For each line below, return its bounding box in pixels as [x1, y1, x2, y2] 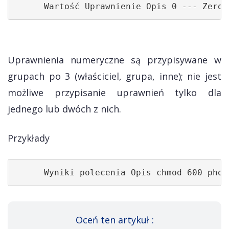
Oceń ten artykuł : [75, 214, 154, 226]
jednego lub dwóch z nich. [8, 103, 121, 115]
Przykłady [8, 132, 50, 144]
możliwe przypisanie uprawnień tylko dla [8, 86, 221, 99]
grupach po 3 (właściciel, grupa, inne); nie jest [8, 70, 221, 82]
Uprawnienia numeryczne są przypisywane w [8, 54, 221, 66]
